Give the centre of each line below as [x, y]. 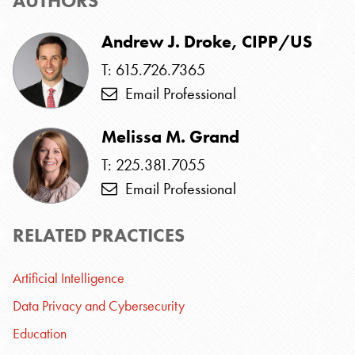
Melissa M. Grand [170, 137]
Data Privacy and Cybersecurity [99, 305]
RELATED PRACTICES [99, 235]
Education [40, 333]
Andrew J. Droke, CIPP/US [207, 42]
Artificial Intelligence [69, 278]
